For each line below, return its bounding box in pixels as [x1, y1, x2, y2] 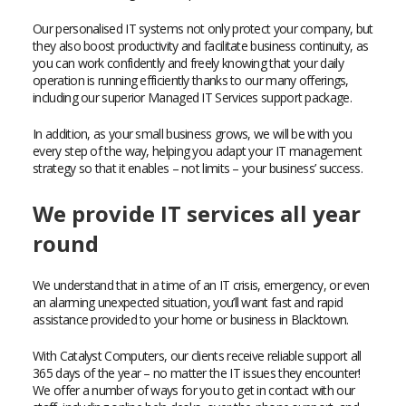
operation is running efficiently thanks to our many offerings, [33, 72, 349, 89]
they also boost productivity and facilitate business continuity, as [33, 37, 369, 54]
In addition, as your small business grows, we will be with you [33, 125, 353, 142]
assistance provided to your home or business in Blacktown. [33, 311, 349, 328]
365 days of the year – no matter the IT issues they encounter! [33, 364, 361, 382]
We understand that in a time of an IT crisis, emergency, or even [33, 276, 370, 294]
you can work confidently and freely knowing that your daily [33, 54, 343, 72]
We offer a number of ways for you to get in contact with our [33, 382, 355, 399]
